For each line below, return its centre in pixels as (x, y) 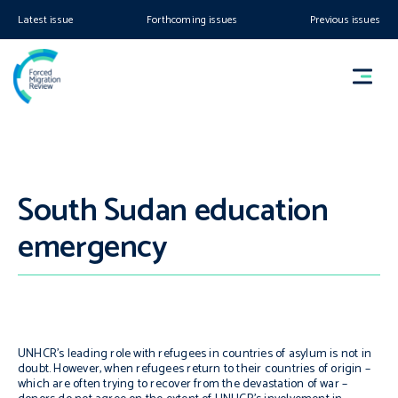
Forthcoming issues (192, 20)
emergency (93, 247)
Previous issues (345, 20)
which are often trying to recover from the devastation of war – (183, 384)
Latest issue (46, 20)
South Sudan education (173, 211)
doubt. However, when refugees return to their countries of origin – (195, 369)
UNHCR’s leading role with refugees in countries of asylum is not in (195, 354)
